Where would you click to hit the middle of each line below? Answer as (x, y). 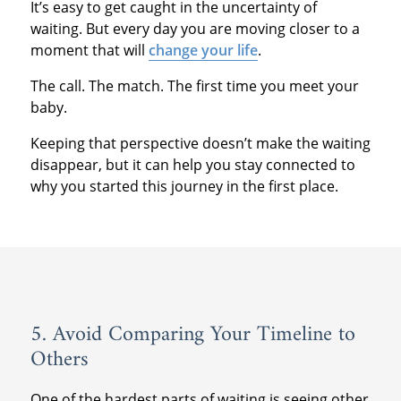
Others (59, 360)
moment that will (89, 51)
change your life (203, 51)
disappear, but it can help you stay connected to (192, 165)
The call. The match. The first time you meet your (194, 86)
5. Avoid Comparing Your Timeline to (192, 335)
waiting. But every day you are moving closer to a (195, 29)
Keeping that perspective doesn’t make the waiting (200, 144)
